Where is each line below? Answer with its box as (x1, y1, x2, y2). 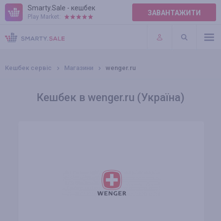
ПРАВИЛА (5, 15, 38, 23)
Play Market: (28, 13, 61, 20)
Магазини (64, 64, 93, 72)
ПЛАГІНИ (5, 36, 36, 43)
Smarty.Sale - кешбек (28, 4, 95, 12)
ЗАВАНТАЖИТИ (147, 9, 201, 17)
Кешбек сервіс (5, 64, 52, 72)
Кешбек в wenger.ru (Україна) (37, 91, 184, 104)
